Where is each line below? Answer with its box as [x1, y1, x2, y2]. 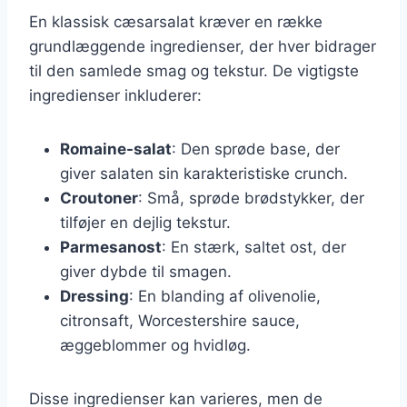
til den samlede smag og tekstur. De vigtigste [29, 61, 359, 80]
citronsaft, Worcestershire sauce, [60, 311, 300, 330]
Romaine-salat [60, 139, 172, 158]
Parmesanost [60, 237, 162, 256]
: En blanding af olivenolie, [129, 286, 321, 305]
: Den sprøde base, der [172, 139, 340, 158]
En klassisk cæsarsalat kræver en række [29, 12, 323, 31]
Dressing [60, 286, 129, 305]
